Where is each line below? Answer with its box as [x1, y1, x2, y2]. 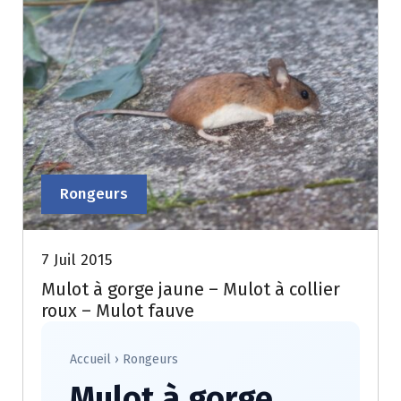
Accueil [70, 352, 111, 367]
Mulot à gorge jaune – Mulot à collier [41, 278, 340, 300]
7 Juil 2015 [41, 251, 112, 269]
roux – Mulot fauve [41, 300, 194, 321]
